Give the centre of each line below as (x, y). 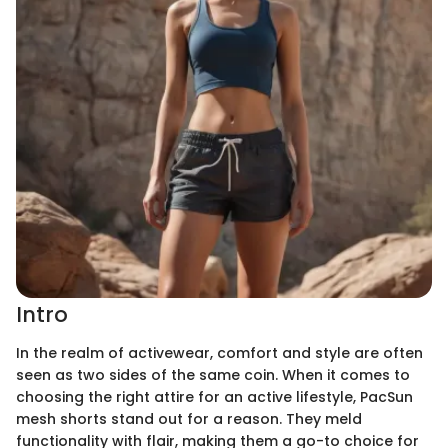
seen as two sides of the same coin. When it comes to (213, 374)
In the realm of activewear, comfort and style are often (219, 352)
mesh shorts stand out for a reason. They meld (189, 418)
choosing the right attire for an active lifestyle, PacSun (214, 396)
